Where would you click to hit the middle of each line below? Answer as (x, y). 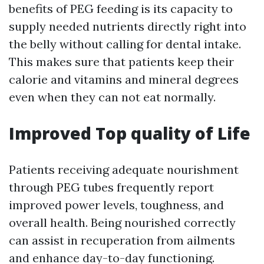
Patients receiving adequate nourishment (124, 169)
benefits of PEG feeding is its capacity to (121, 9)
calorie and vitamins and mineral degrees (124, 79)
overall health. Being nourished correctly (122, 222)
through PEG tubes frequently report (111, 187)
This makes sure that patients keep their (121, 62)
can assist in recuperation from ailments (122, 240)
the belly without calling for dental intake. (125, 44)
